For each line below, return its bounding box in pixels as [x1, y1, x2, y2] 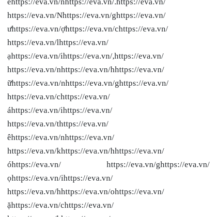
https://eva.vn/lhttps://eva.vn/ [7, 37, 108, 47]
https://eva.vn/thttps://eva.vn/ [7, 119, 108, 128]
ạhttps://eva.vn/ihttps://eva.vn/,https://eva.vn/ [7, 51, 164, 61]
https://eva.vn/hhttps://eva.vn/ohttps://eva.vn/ [7, 186, 164, 196]
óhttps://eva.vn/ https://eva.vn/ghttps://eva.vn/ [7, 159, 210, 169]
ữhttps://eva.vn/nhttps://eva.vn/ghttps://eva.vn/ [7, 78, 169, 88]
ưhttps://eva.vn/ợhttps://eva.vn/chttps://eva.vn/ [7, 24, 168, 33]
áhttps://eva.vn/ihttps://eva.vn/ [7, 105, 112, 115]
